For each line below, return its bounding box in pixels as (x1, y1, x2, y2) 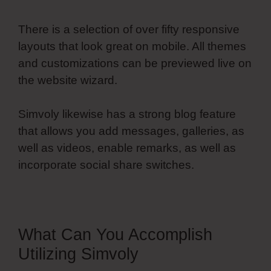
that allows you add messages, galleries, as (18, 125, 244, 138)
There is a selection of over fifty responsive (18, 22, 240, 36)
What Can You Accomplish (18, 226, 212, 244)
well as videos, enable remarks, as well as (18, 142, 236, 155)
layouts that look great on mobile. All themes (18, 39, 246, 53)
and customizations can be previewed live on (18, 56, 252, 70)
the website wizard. (18, 73, 117, 87)
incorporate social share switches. (18, 158, 194, 172)
